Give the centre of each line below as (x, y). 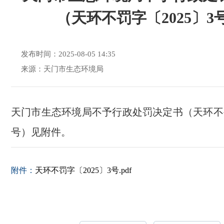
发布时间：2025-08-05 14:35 (68, 54)
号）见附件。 (41, 132)
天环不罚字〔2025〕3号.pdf (83, 170)
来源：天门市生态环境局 (62, 69)
